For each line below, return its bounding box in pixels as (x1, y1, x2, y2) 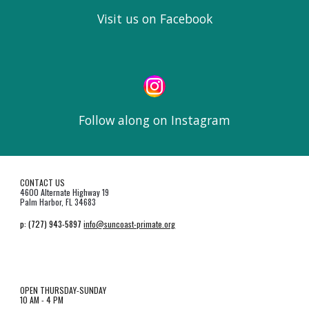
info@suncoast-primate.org (83, 218, 176, 230)
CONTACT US (20, 177, 66, 188)
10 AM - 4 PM (20, 294, 64, 306)
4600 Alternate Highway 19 (20, 186, 112, 198)
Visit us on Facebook (97, 10, 212, 27)
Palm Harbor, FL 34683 (20, 196, 97, 208)
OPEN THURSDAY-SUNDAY (20, 284, 107, 296)
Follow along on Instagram (79, 112, 230, 128)
